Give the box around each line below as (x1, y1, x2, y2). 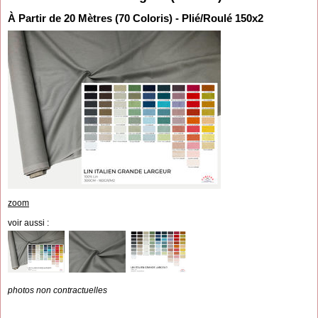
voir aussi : (8, 217, 49, 228)
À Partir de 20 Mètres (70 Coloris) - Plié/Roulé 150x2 (8, 11, 263, 24)
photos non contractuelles (8, 285, 107, 296)
